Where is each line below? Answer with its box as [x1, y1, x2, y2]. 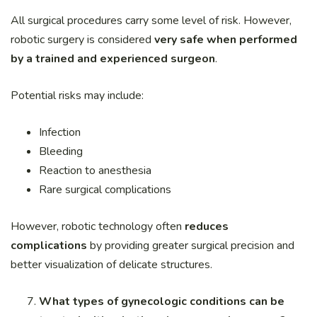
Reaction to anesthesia [39, 162, 151, 178]
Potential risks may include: [11, 87, 144, 103]
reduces [185, 218, 229, 234]
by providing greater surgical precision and [87, 237, 294, 253]
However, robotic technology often [11, 218, 185, 234]
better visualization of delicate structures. [11, 256, 212, 272]
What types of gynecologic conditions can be [39, 293, 284, 309]
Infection [39, 124, 81, 140]
